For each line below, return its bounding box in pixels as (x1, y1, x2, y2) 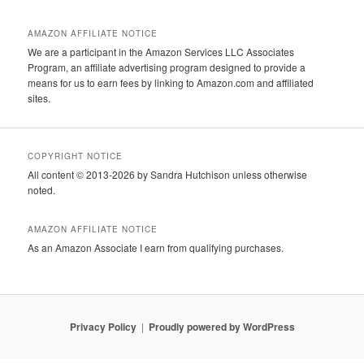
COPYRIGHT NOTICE (28, 149, 123, 162)
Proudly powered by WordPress (148, 319, 295, 335)
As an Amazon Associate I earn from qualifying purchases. (28, 240, 284, 255)
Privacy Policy (69, 319, 136, 335)
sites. (28, 91, 51, 106)
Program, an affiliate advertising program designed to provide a (28, 60, 306, 75)
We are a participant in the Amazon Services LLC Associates (28, 45, 295, 59)
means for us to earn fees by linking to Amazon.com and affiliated (28, 76, 314, 90)
